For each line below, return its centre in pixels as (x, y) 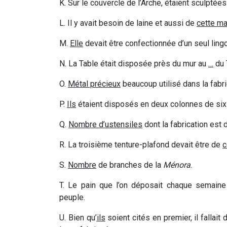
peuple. (72, 198)
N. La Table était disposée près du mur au (134, 64)
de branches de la (130, 165)
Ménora (177, 165)
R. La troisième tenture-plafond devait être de (141, 145)
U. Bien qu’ (78, 218)
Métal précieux (94, 84)
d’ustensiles (120, 125)
